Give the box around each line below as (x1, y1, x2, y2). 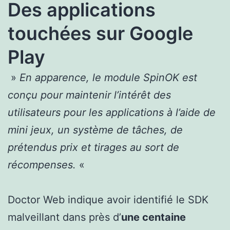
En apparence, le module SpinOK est (20, 71, 197, 84)
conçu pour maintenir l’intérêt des (8, 89, 171, 102)
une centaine (121, 211, 186, 224)
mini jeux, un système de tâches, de (8, 124, 183, 137)
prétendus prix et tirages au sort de (8, 141, 179, 154)
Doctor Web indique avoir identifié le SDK (8, 194, 208, 206)
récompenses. (8, 159, 76, 171)
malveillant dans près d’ (8, 211, 121, 224)
